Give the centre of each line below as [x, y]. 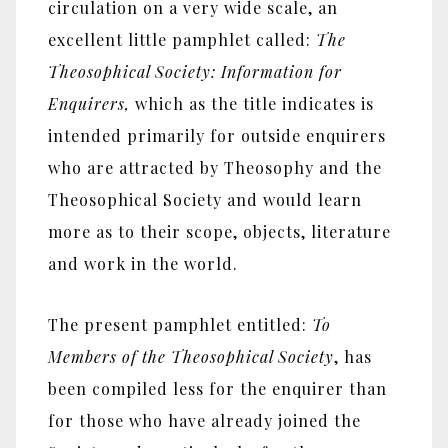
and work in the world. [143, 264]
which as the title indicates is [252, 104]
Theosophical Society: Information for [195, 72]
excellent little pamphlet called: [182, 40]
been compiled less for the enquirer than [217, 388]
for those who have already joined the [204, 420]
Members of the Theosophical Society [191, 356]
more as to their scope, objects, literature [219, 232]
